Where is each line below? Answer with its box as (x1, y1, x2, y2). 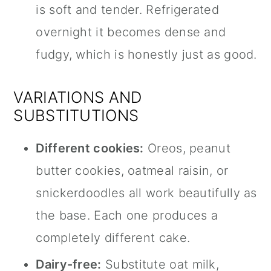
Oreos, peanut (143, 141, 230, 156)
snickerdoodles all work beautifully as (36, 186, 257, 201)
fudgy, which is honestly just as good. (36, 47, 257, 62)
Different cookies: (36, 141, 144, 156)
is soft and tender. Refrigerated (36, 2, 219, 18)
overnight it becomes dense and (36, 25, 226, 40)
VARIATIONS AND (13, 88, 142, 107)
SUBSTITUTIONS (13, 106, 139, 125)
